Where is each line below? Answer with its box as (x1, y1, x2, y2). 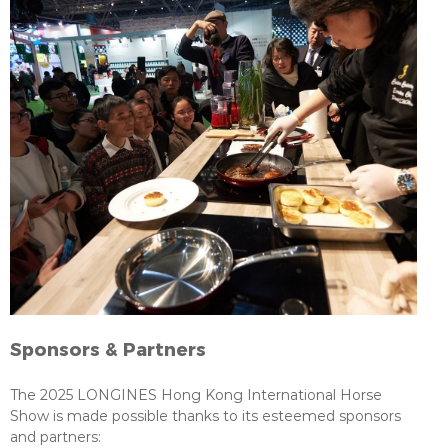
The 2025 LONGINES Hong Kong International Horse (10, 384, 382, 404)
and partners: (10, 426, 101, 446)
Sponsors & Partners (10, 334, 206, 362)
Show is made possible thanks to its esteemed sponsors (10, 405, 401, 425)
